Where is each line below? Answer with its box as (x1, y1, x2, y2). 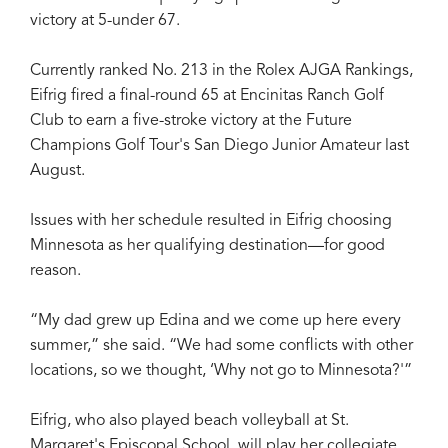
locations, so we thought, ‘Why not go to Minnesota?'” (30, 362, 412, 379)
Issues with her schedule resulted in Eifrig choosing (30, 212, 392, 229)
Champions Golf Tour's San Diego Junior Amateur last (30, 137, 409, 154)
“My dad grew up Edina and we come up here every (30, 312, 401, 329)
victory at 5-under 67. (30, 12, 180, 29)
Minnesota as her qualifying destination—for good (30, 237, 385, 254)
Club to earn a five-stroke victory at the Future (30, 112, 352, 129)
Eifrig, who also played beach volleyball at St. (30, 412, 349, 429)
